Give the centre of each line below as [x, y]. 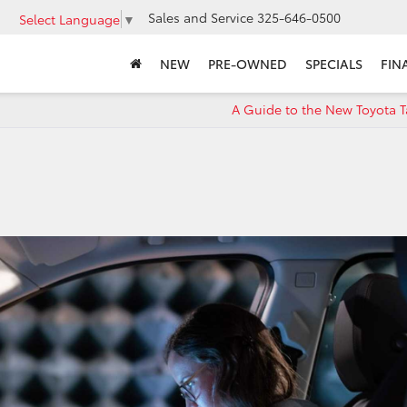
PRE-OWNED [248, 64]
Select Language [69, 19]
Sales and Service [201, 18]
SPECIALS [334, 64]
